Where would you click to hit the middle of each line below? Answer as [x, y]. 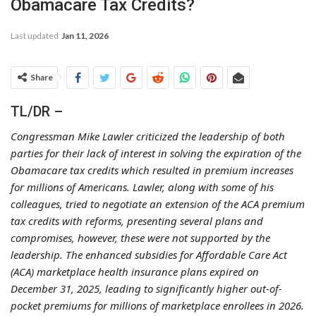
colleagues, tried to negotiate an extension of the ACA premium [158, 203]
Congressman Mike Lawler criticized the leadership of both [148, 136]
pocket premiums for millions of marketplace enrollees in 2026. [157, 305]
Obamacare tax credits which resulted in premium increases [152, 170]
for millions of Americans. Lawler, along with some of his [142, 187]
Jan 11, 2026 [85, 35]
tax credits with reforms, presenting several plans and [137, 220]
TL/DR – [37, 111]
